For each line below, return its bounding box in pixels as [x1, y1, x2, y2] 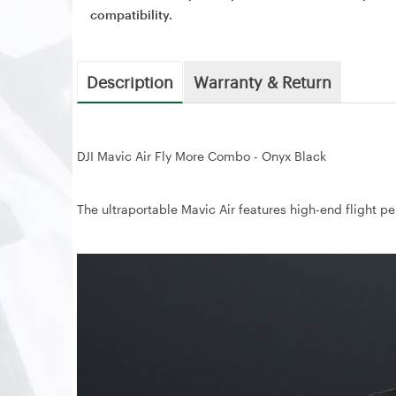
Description [87, 71, 173, 92]
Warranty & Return [194, 71, 331, 92]
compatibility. [90, 7, 172, 22]
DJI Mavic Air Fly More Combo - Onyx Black [77, 148, 326, 164]
